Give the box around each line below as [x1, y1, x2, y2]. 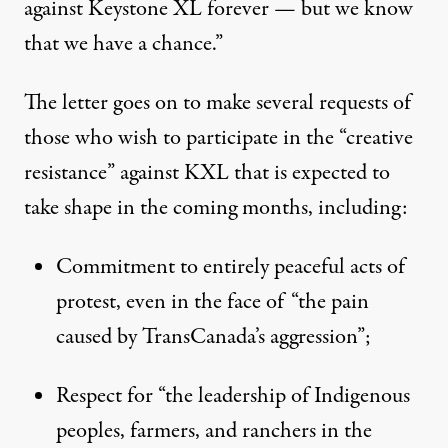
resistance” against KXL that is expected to [24, 157, 390, 190]
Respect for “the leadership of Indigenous [56, 380, 410, 413]
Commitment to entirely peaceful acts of [56, 251, 405, 284]
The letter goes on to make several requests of [24, 87, 411, 120]
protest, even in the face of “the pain [56, 286, 369, 319]
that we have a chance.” [24, 28, 223, 61]
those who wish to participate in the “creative [24, 122, 413, 155]
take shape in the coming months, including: [24, 192, 408, 225]
